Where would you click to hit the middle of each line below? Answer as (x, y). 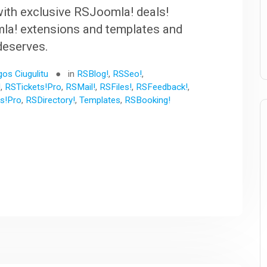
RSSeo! (128, 74)
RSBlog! (93, 74)
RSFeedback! (162, 87)
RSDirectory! (51, 100)
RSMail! (81, 87)
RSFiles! (116, 87)
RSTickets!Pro (33, 87)
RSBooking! (148, 100)
